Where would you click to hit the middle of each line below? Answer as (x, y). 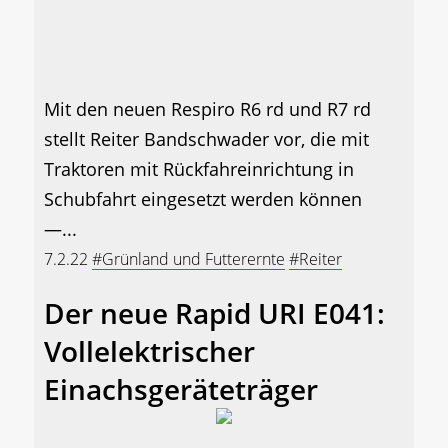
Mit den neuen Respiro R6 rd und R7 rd (207, 109)
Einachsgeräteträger (181, 389)
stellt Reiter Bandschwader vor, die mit (206, 139)
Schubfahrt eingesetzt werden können (203, 199)
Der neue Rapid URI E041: (214, 313)
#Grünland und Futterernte (188, 259)
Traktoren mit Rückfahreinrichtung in (199, 169)
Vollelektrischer (149, 351)
